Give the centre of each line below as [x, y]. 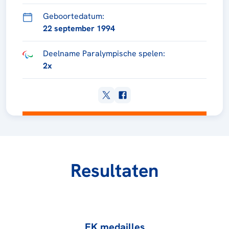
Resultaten [114, 171]
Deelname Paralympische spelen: [104, 54]
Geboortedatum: [74, 16]
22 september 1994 [79, 29]
